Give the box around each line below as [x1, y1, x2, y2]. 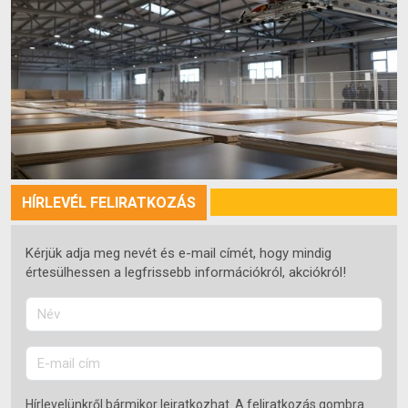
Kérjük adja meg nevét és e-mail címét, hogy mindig [25, 245, 331, 262]
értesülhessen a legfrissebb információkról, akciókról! [25, 264, 346, 281]
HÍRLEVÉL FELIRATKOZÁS [22, 194, 196, 212]
